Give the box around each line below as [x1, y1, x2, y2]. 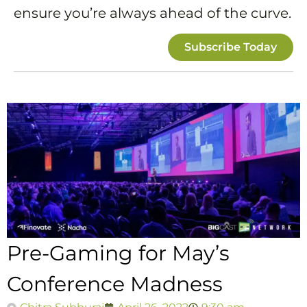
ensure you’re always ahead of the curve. [14, 5, 291, 22]
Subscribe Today [184, 40, 277, 53]
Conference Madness [7, 271, 223, 297]
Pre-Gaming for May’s [7, 240, 230, 266]
